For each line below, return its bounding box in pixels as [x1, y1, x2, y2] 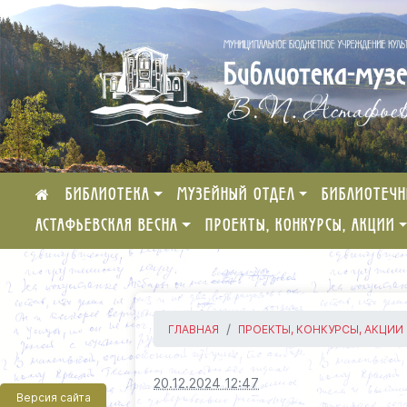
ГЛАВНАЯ [168, 323, 220, 336]
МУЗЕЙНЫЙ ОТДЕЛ [176, 188, 295, 203]
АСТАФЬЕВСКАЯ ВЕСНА [35, 219, 178, 233]
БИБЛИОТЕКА [65, 188, 150, 203]
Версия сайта [15, 391, 91, 404]
